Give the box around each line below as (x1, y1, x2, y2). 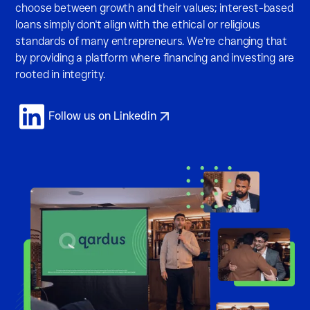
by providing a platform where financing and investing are (15, 51, 295, 65)
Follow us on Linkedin (48, 109, 157, 123)
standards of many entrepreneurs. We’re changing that (15, 35, 288, 48)
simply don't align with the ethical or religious (41, 18, 260, 32)
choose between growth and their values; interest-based (15, 1, 293, 15)
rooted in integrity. (15, 68, 106, 82)
